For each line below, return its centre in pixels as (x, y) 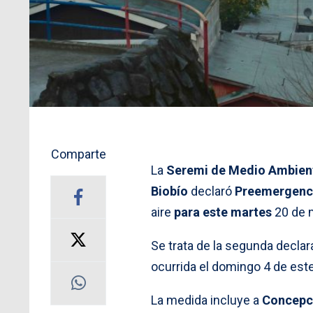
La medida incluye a (206, 300)
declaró (211, 191)
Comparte (78, 154)
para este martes (221, 212)
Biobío (169, 191)
